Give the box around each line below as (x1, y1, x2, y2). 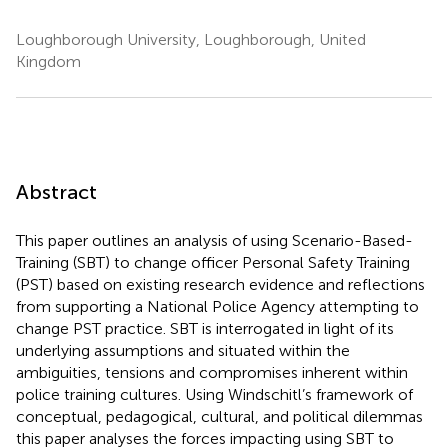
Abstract (16, 179, 97, 204)
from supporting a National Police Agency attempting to (16, 296, 419, 316)
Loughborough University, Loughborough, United (16, 29, 366, 49)
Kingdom (16, 51, 81, 71)
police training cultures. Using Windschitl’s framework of (16, 384, 413, 404)
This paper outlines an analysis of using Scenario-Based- (16, 230, 413, 250)
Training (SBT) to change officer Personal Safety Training (16, 252, 410, 272)
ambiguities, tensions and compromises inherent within (16, 362, 408, 382)
